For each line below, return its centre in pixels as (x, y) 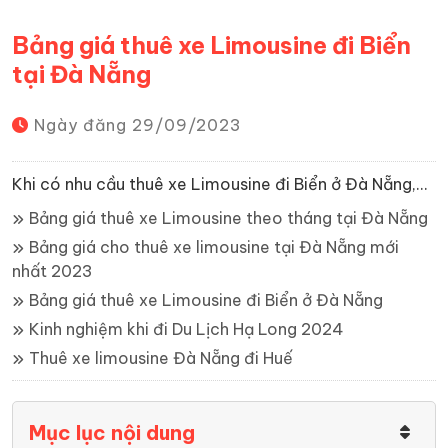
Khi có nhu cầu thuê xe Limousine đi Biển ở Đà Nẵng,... (220, 183)
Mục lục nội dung (112, 432)
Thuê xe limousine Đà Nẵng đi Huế (161, 357)
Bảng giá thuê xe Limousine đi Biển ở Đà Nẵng (206, 299)
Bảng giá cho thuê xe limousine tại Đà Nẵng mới (214, 246)
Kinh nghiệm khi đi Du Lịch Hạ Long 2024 (186, 328)
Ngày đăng (80, 124)
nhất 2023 (52, 270)
